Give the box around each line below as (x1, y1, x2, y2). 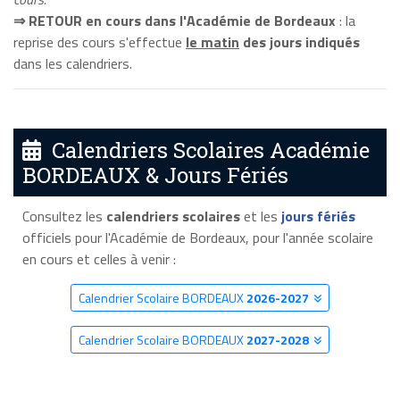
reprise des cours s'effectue (13, 30, 186, 53)
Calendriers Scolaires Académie (41, 136, 370, 165)
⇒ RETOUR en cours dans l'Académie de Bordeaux (13, 9, 336, 31)
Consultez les (21, 205, 106, 228)
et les (239, 205, 281, 228)
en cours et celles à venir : (21, 248, 176, 271)
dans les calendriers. (13, 52, 132, 74)
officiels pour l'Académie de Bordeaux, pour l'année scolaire (21, 227, 373, 249)
